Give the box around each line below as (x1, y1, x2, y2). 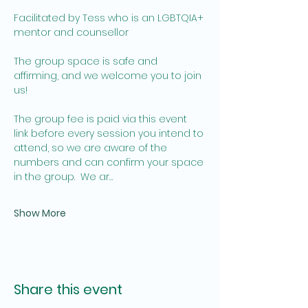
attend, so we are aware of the (14, 141, 170, 155)
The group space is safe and (14, 54, 160, 68)
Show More (14, 206, 66, 220)
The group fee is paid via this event (14, 112, 190, 126)
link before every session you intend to (14, 126, 206, 140)
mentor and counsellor (14, 25, 131, 39)
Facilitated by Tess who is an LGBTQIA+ (14, 11, 206, 25)
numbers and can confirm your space (14, 155, 206, 169)
